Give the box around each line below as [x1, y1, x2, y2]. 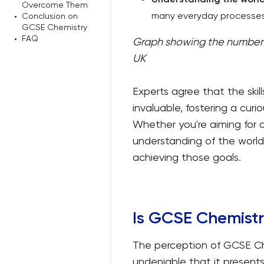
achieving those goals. [133, 151, 241, 163]
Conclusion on [22, 11, 78, 21]
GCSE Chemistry [22, 22, 87, 32]
